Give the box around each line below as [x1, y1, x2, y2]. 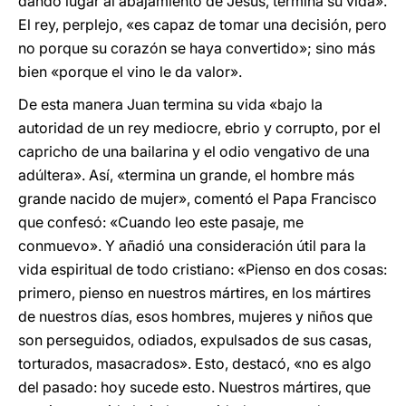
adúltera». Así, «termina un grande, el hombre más [18, 166, 354, 184]
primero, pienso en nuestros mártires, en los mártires [18, 284, 371, 302]
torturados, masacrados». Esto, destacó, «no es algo [18, 354, 372, 372]
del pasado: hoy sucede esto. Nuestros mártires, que [18, 378, 371, 396]
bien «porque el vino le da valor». [18, 63, 242, 81]
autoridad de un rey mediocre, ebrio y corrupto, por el [18, 119, 381, 137]
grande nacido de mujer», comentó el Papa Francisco [18, 189, 377, 208]
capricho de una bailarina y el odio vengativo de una [18, 142, 370, 160]
